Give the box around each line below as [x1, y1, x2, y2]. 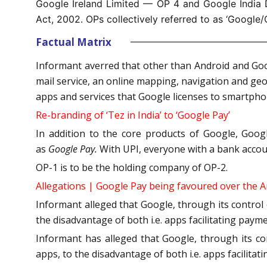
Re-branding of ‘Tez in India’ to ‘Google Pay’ [36, 108, 230, 122]
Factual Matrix [36, 35, 111, 49]
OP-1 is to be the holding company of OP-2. [36, 160, 228, 174]
